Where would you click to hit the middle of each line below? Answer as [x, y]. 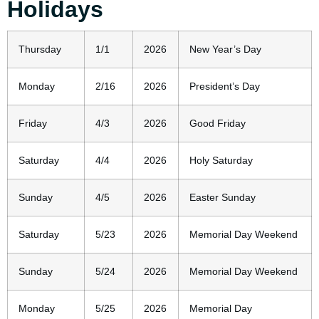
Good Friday [218, 124]
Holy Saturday [221, 161]
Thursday [40, 49]
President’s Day [225, 87]
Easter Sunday [223, 198]
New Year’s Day [225, 49]
